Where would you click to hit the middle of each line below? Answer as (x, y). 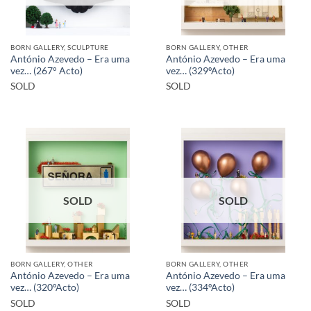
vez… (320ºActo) (45, 288)
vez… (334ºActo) (200, 288)
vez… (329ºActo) (200, 70)
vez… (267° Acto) (47, 70)
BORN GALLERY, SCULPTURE (60, 47)
